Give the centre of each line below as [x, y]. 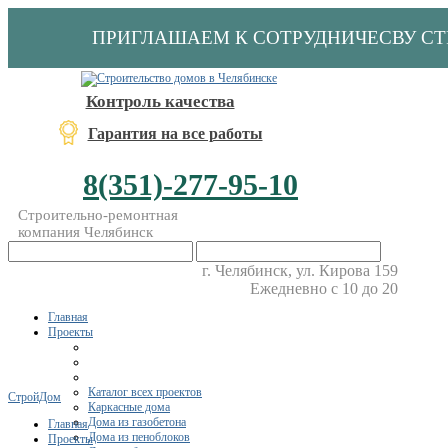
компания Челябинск [85, 232]
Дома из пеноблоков [139, 437]
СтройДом [34, 397]
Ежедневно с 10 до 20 [323, 288]
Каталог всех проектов [145, 392]
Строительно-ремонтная [98, 215]
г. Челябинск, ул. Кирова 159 [299, 270]
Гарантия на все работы [175, 133]
